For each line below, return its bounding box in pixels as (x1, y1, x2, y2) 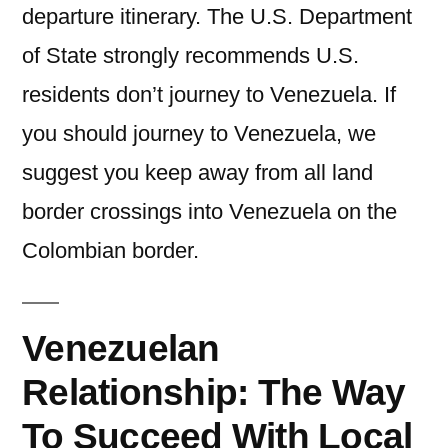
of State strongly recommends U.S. (22, 43, 359, 68)
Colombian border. (22, 238, 199, 263)
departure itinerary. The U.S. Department (22, 4, 412, 29)
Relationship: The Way (22, 371, 406, 413)
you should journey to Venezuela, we (22, 121, 376, 146)
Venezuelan (22, 327, 220, 369)
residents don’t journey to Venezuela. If (22, 82, 396, 107)
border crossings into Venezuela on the (22, 199, 397, 224)
